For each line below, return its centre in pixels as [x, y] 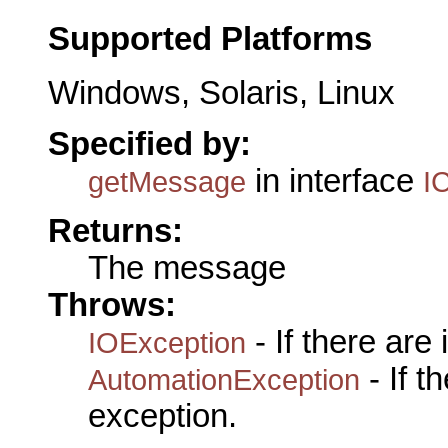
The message [187, 268]
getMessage [167, 181]
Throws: [112, 305]
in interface [334, 180]
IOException [167, 342]
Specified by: [149, 143]
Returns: [115, 231]
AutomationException [224, 379]
